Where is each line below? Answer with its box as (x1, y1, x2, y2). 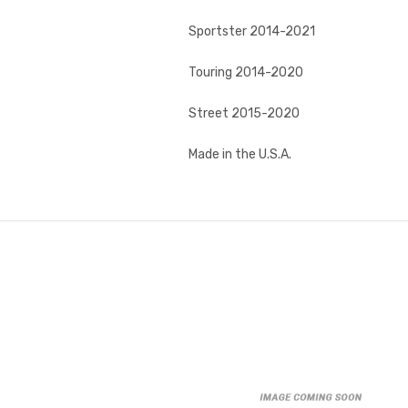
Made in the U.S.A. (189, 146, 291, 162)
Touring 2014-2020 (189, 64, 303, 80)
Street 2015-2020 (189, 105, 300, 121)
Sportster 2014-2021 (189, 23, 315, 39)
